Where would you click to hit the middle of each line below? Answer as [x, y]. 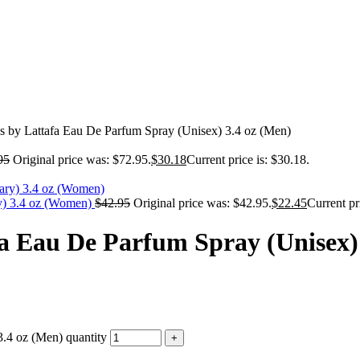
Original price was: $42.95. [202, 203]
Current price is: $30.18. [248, 160]
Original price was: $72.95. [82, 160]
